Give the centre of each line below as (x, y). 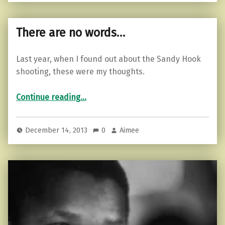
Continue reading (48, 97)
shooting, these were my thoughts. (80, 71)
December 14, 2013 (58, 130)
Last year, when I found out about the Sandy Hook (108, 59)
